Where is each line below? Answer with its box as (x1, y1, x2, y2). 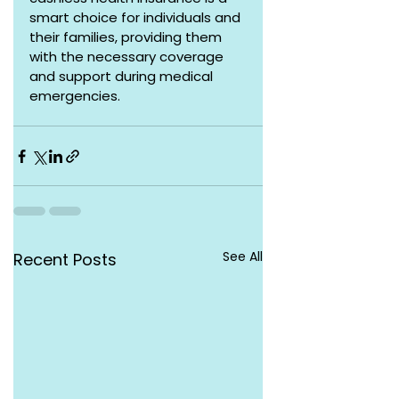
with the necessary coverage (29, 47, 227, 66)
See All (223, 248, 263, 265)
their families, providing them (29, 28, 225, 46)
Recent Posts (13, 248, 117, 271)
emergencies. (29, 86, 120, 105)
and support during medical (29, 67, 216, 85)
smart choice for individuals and (29, 8, 244, 27)
